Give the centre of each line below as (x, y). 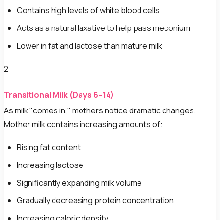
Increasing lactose (50, 165)
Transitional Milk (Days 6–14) (59, 95)
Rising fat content (48, 147)
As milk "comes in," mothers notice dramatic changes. (100, 110)
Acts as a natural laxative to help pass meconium (103, 28)
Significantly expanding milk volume (79, 182)
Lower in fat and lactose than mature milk (89, 45)
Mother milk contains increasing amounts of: (83, 124)
